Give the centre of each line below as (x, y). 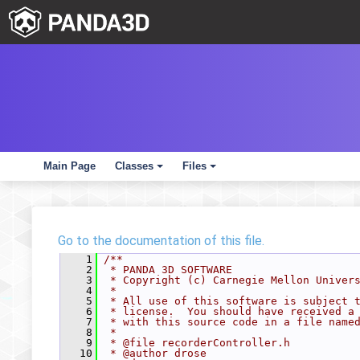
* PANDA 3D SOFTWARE (168, 270)
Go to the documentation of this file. (161, 241)
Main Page (70, 166)
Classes (134, 166)
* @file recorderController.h (197, 343)
